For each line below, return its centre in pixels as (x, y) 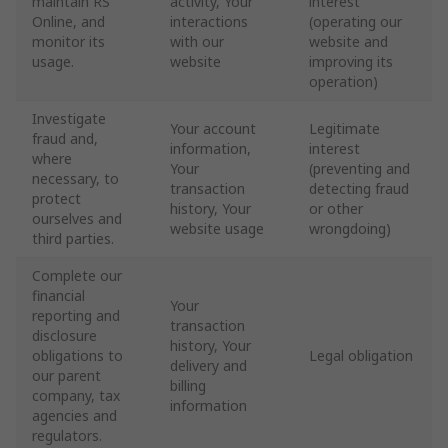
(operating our (355, 21)
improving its (351, 61)
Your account (213, 128)
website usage (217, 228)
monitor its (68, 41)
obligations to (77, 355)
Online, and (68, 21)
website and (348, 41)
